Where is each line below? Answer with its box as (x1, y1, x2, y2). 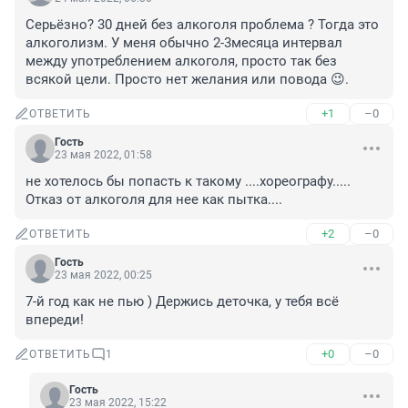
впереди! (25, 311, 84, 329)
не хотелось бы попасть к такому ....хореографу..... (25, 173, 351, 190)
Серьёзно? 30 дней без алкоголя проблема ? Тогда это (25, 16, 379, 34)
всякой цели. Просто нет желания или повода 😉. (25, 71, 349, 88)
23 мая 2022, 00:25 (55, 269, 152, 282)
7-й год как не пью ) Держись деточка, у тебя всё (25, 293, 339, 311)
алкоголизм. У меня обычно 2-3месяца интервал (25, 35, 342, 52)
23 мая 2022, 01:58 (55, 148, 152, 162)
